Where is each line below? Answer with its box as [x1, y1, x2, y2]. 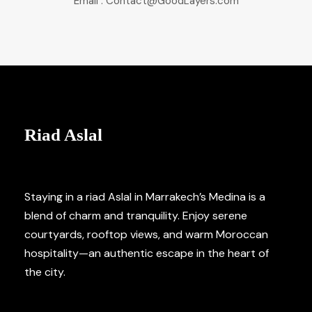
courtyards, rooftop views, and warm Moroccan [24, 226, 268, 242]
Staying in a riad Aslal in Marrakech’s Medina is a [24, 189, 265, 204]
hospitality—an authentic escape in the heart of [24, 245, 269, 260]
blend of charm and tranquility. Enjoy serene [24, 208, 247, 223]
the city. [24, 264, 65, 279]
